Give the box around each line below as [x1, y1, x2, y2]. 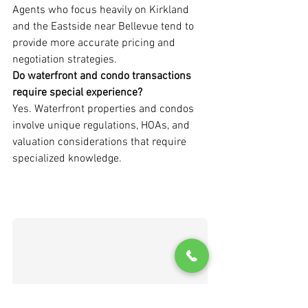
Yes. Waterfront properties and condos [12, 102, 197, 117]
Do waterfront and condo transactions [12, 69, 194, 84]
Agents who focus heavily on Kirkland [12, 3, 192, 18]
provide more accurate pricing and [12, 36, 178, 51]
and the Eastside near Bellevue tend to [12, 20, 197, 34]
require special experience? [12, 86, 142, 100]
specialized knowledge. [12, 152, 122, 166]
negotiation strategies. [12, 53, 117, 67]
